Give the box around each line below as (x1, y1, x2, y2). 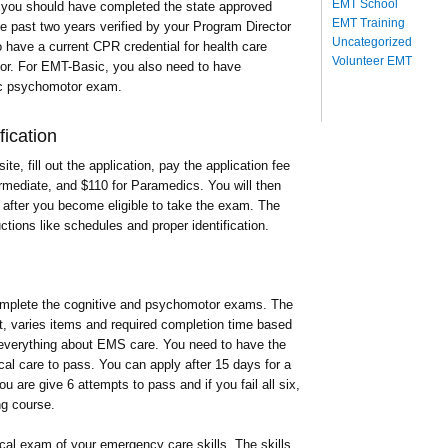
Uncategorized (332, 34, 412, 49)
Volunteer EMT (332, 53, 412, 68)
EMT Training (332, 15, 405, 30)
